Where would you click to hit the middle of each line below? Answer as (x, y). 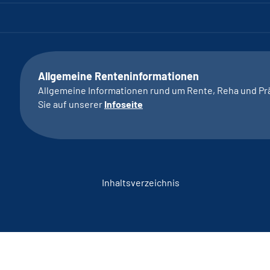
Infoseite (123, 104)
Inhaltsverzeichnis (140, 182)
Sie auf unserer (71, 104)
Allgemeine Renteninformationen (118, 76)
